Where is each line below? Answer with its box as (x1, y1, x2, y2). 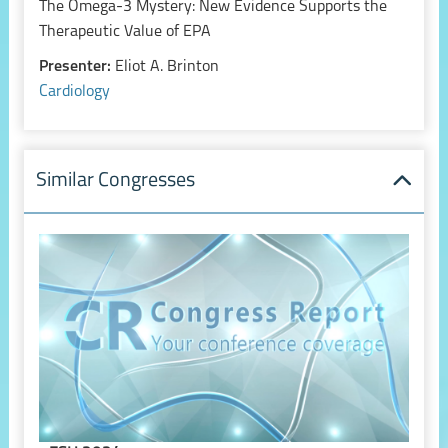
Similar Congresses (36, 171, 196, 192)
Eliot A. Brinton (114, 59, 219, 76)
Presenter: (38, 59, 115, 76)
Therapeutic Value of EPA (38, 24, 211, 41)
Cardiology (38, 84, 110, 101)
